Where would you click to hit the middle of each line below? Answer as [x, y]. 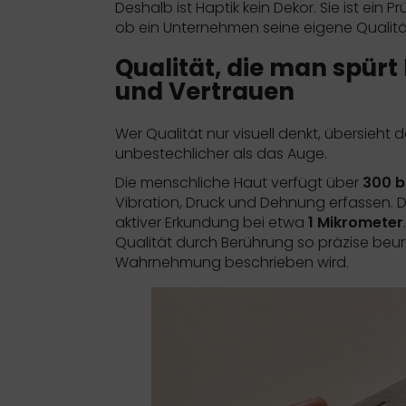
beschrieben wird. [285, 262]
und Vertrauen [205, 91]
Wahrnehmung [168, 262]
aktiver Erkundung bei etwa [212, 222]
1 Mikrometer [356, 222]
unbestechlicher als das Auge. [221, 153]
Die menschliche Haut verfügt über [239, 182]
